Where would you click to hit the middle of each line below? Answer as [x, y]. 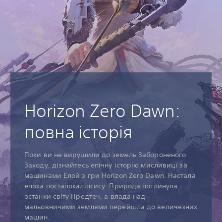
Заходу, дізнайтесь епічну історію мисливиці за [106, 165]
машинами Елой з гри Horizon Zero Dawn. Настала [110, 175]
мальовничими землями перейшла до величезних [111, 207]
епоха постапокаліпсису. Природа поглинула [101, 186]
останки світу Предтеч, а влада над [85, 196]
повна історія [78, 132]
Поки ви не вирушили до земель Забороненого [105, 155]
